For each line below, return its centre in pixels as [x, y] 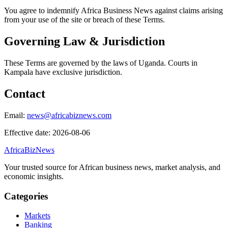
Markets [37, 216]
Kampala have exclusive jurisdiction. [63, 72]
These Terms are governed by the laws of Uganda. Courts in [101, 63]
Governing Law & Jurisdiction [84, 41]
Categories [26, 196]
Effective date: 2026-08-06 [47, 132]
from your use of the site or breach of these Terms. [84, 20]
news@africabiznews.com [69, 115]
